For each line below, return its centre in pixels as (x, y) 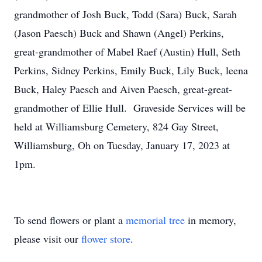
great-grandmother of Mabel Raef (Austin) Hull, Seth (127, 51)
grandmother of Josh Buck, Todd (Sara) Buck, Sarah (125, 14)
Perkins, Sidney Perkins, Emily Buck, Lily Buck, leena (131, 70)
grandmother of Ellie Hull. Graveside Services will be (130, 108)
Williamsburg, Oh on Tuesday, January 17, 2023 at (122, 145)
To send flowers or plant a (70, 220)
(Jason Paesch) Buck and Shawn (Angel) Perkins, (119, 33)
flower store (106, 239)
